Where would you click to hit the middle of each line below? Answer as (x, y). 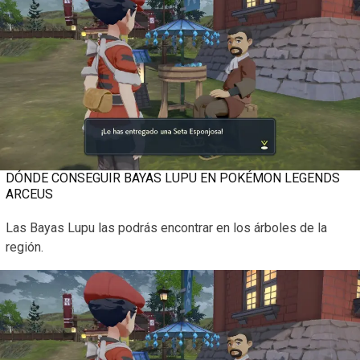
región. (25, 247)
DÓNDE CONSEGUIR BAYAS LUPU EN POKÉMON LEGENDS (173, 178)
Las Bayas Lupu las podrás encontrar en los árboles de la (166, 228)
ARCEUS (29, 194)
